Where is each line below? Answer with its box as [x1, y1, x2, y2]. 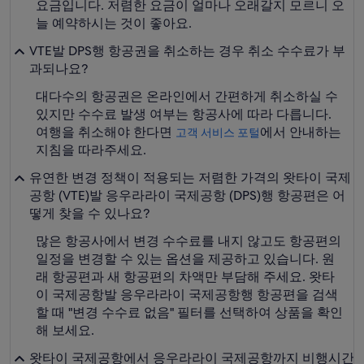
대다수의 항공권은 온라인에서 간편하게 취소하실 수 [36, 88, 338, 105]
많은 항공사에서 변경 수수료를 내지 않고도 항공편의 [36, 232, 341, 249]
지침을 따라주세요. [36, 141, 146, 158]
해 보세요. [36, 322, 94, 339]
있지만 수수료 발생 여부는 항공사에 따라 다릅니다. [36, 106, 331, 123]
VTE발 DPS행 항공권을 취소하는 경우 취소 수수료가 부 [29, 42, 345, 59]
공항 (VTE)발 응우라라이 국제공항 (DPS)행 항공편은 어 [29, 187, 345, 204]
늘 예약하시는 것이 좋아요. [36, 15, 192, 32]
